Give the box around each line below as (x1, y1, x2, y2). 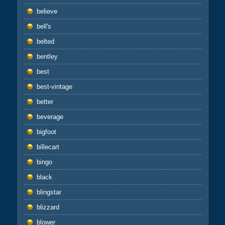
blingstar (36, 188, 61, 196)
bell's (36, 22, 51, 30)
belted (36, 37, 54, 45)
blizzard (36, 203, 59, 211)
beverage (36, 113, 63, 121)
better (36, 97, 53, 105)
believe (36, 7, 57, 15)
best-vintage (36, 82, 72, 90)
